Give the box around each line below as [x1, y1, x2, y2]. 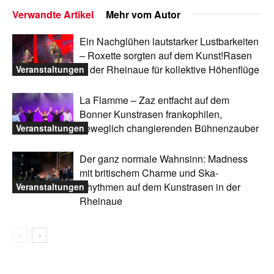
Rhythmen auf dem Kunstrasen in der [80, 179, 240, 194]
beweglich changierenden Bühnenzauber [80, 120, 259, 135]
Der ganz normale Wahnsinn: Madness [80, 151, 248, 166]
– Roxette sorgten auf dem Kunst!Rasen [80, 48, 252, 62]
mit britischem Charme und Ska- [80, 165, 218, 180]
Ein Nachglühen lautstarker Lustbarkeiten [80, 34, 259, 48]
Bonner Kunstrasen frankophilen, [80, 106, 222, 121]
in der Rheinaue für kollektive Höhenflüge [80, 62, 259, 76]
